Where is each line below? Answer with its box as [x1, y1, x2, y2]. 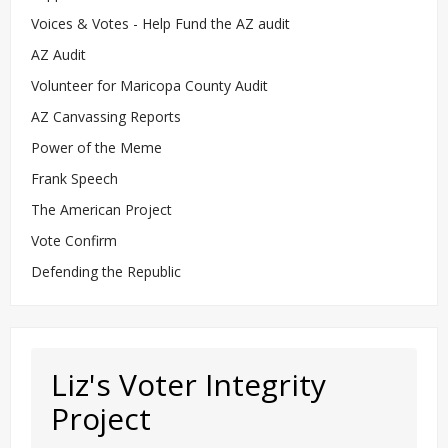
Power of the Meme [31, 138, 162, 158]
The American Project [31, 200, 172, 220]
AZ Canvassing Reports [31, 107, 181, 127]
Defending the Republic [31, 262, 181, 282]
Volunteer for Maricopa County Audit [31, 76, 272, 96]
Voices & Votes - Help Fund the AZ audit [31, 14, 290, 34]
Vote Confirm [31, 231, 117, 251]
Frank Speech [31, 169, 118, 189]
